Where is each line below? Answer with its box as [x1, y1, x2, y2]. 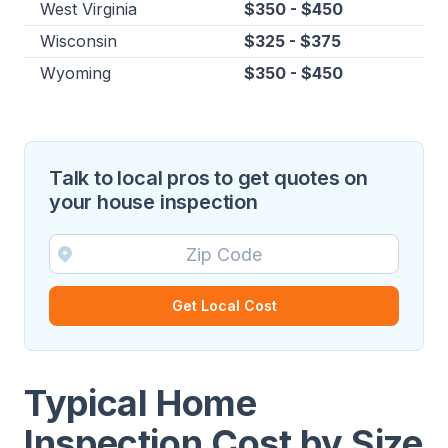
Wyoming [40, 63, 111, 84]
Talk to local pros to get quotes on [49, 166, 368, 191]
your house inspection [49, 190, 258, 215]
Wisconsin [40, 31, 117, 52]
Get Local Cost [171, 297, 277, 315]
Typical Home [24, 381, 257, 426]
